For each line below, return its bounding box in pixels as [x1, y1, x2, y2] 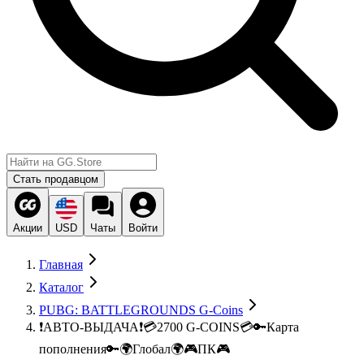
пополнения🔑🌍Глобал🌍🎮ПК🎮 [39, 342, 230, 356]
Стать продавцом [13, 173, 98, 185]
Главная [39, 258, 83, 271]
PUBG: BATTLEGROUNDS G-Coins [39, 303, 243, 317]
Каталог [39, 280, 84, 294]
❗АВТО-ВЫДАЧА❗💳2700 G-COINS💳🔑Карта [39, 320, 299, 334]
